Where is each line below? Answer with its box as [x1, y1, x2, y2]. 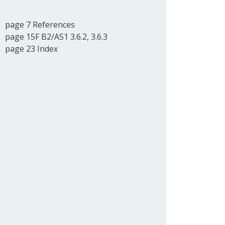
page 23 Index [5, 43, 58, 54]
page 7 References [5, 19, 75, 30]
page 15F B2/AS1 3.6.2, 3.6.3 [5, 31, 108, 42]
